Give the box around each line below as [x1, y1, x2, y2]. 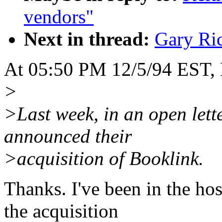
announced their [4, 125, 132, 147]
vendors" [24, 6, 94, 28]
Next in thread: [24, 28, 150, 50]
